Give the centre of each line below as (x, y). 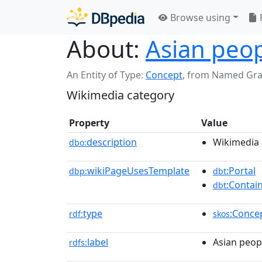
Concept (164, 75)
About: (103, 49)
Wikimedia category (120, 95)
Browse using (199, 17)
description (112, 142)
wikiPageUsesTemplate (138, 171)
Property (89, 123)
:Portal (241, 171)
